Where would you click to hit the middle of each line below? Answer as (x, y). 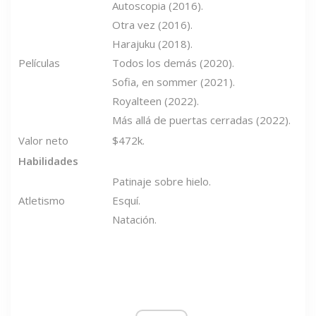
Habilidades (48, 160)
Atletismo (42, 200)
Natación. (134, 219)
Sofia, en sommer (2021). (174, 81)
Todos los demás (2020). (173, 62)
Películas (39, 62)
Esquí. (126, 200)
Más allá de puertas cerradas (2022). (201, 120)
